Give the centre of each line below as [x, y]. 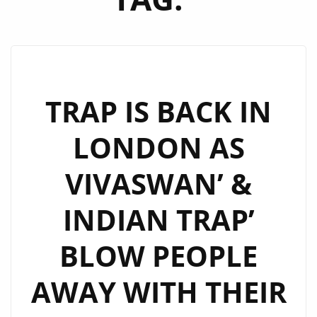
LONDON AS [158, 148]
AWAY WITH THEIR [158, 292]
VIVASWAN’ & [158, 184]
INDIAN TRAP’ [158, 220]
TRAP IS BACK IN [158, 111]
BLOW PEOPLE [158, 256]
